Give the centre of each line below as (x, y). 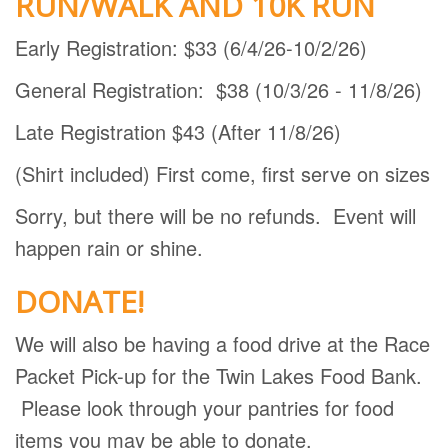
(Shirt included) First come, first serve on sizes (222, 173)
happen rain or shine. (112, 247)
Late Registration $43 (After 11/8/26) (178, 131)
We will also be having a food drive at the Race (222, 343)
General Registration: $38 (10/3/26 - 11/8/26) (218, 89)
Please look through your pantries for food (204, 407)
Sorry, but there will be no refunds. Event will (215, 215)
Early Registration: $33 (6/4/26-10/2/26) (191, 47)
